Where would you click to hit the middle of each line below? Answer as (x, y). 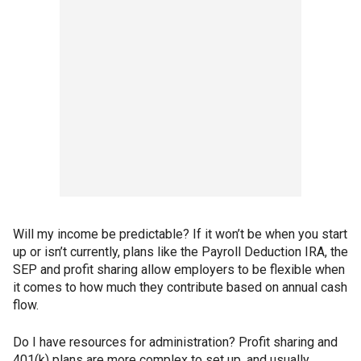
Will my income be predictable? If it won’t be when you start (180, 234)
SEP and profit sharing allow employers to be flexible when (179, 270)
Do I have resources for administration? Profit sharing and (175, 342)
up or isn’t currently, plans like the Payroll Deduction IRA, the (180, 252)
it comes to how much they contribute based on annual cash (180, 288)
